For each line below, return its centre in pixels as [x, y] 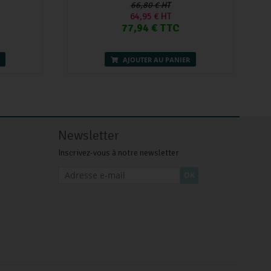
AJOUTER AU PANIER [155, 59]
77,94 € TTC [150, 28]
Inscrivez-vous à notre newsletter [119, 152]
